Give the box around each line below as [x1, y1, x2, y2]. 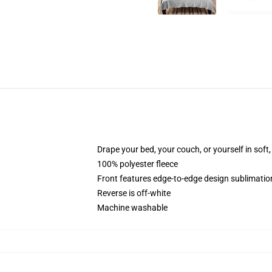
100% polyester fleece [97, 159, 178, 169]
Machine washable [97, 203, 168, 212]
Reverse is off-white [97, 188, 171, 198]
